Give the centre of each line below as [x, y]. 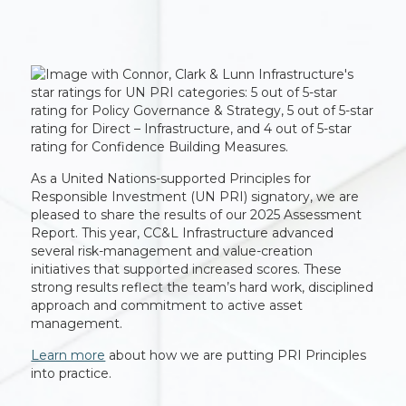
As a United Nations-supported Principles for [171, 179]
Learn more [68, 355]
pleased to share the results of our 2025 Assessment [197, 215]
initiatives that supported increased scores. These [187, 269]
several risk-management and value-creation [172, 251]
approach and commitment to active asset [167, 305]
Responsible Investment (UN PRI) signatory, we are [195, 197]
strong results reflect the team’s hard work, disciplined [203, 287]
